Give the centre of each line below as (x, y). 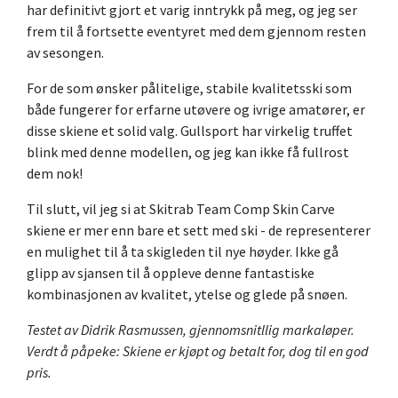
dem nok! (55, 174)
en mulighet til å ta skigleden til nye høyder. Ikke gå (183, 252)
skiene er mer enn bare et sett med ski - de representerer (199, 231)
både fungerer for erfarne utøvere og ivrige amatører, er (196, 110)
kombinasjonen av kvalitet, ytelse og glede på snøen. (187, 295)
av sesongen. (65, 53)
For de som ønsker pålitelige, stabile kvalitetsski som (189, 88)
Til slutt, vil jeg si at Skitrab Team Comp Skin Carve (181, 209)
